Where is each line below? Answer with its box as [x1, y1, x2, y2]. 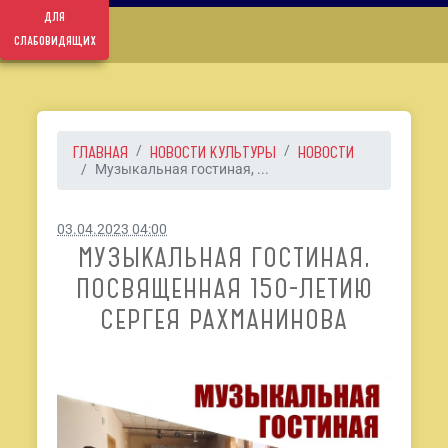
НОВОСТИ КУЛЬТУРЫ [150, 142, 277, 162]
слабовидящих [13, 31, 96, 51]
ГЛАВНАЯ [73, 142, 129, 162]
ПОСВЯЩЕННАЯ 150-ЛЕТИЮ [75, 272, 373, 305]
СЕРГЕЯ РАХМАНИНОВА [100, 303, 348, 336]
